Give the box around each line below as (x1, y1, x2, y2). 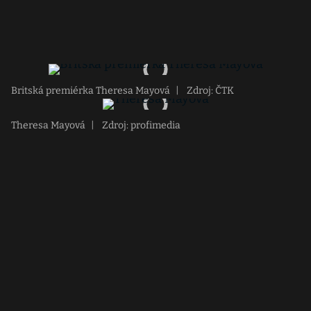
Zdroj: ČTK (185, 85, 234, 96)
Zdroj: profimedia (100, 119, 180, 131)
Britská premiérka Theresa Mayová (11, 85, 170, 96)
